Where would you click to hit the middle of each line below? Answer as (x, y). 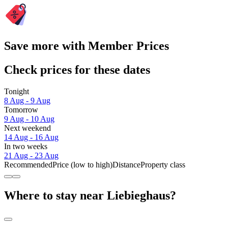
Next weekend (27, 128)
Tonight (17, 91)
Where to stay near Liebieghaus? (90, 195)
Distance (126, 164)
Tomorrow (21, 109)
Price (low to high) (82, 164)
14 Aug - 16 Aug (31, 137)
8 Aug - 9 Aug (27, 100)
